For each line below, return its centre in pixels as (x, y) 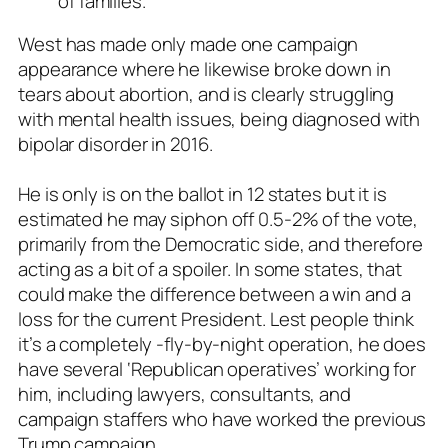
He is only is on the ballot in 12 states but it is (202, 194)
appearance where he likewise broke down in (204, 69)
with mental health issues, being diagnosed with (219, 119)
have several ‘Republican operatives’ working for (217, 369)
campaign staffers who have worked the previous (222, 419)
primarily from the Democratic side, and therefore (221, 244)
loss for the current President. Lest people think (216, 319)
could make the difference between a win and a (214, 294)
